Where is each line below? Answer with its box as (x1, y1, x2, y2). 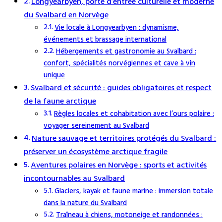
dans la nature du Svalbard (44, 198, 127, 209)
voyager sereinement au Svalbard (44, 120, 149, 132)
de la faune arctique (24, 95, 96, 108)
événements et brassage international (44, 34, 166, 46)
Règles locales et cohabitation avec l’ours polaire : (54, 109, 214, 120)
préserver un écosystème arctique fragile (24, 146, 167, 159)
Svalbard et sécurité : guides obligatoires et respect (31, 82, 212, 95)
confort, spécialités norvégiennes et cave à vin (44, 58, 195, 69)
